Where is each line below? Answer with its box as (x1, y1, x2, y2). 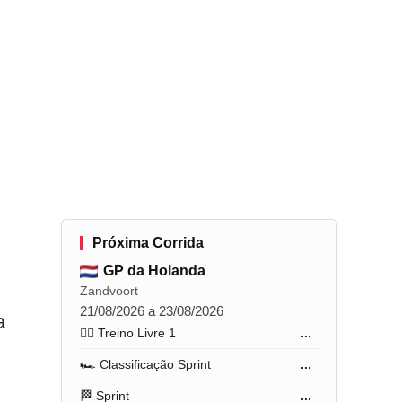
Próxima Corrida (92, 235, 205, 250)
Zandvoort (80, 284, 139, 298)
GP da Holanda (103, 263, 206, 278)
